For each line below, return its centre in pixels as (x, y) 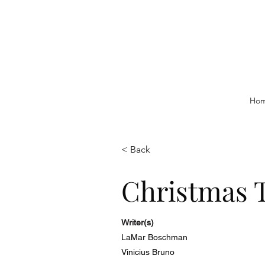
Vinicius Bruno (148, 252)
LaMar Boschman (154, 237)
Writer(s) (138, 222)
